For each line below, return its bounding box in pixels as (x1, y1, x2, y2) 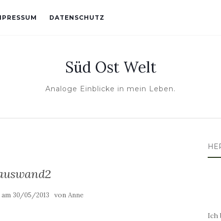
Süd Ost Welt (65, 58, 156, 76)
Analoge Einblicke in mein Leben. (45, 84, 176, 93)
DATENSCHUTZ (49, 14, 105, 21)
